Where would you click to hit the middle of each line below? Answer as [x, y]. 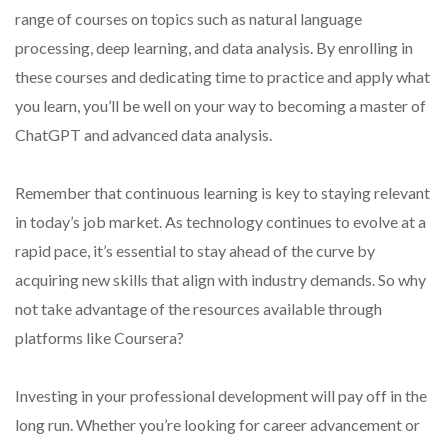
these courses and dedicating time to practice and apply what [222, 76]
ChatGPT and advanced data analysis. [143, 134]
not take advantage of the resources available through [198, 308]
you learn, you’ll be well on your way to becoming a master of [220, 105]
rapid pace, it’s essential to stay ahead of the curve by [195, 250]
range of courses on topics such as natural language [188, 18]
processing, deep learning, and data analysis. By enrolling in [214, 47]
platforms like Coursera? [99, 337]
